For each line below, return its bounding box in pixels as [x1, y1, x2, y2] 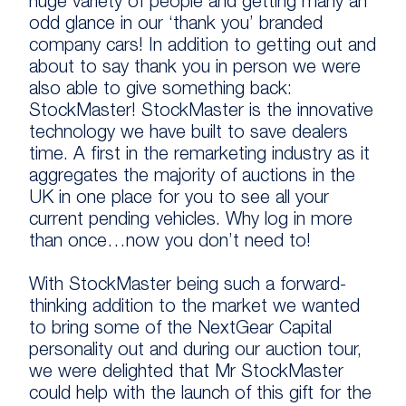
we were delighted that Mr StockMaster [29, 364, 343, 382]
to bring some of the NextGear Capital [29, 321, 332, 339]
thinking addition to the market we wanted [29, 299, 360, 317]
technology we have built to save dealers [29, 125, 348, 143]
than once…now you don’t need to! [29, 234, 311, 252]
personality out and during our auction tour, [29, 343, 362, 361]
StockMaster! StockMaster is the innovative [29, 103, 373, 121]
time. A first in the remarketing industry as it [29, 147, 370, 165]
